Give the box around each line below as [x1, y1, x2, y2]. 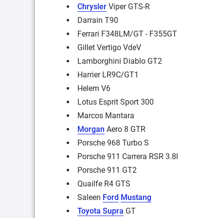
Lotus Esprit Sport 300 [77, 97, 154, 107]
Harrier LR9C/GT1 [77, 70, 139, 79]
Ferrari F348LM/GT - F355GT [77, 29, 177, 38]
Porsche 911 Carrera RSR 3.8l [77, 151, 178, 161]
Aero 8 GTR [105, 124, 145, 134]
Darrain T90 [77, 15, 118, 25]
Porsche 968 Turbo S [77, 138, 149, 147]
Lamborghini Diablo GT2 [77, 56, 162, 66]
